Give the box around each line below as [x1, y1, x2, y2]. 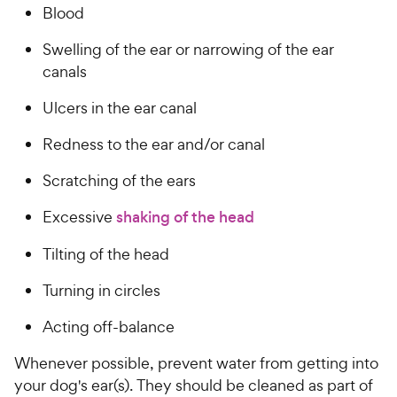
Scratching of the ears [43, 170, 196, 191]
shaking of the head [116, 206, 254, 229]
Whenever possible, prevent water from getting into [14, 353, 378, 374]
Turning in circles [43, 280, 160, 301]
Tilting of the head [43, 244, 169, 265]
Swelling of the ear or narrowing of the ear [43, 39, 334, 60]
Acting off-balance [43, 316, 175, 338]
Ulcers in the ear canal [43, 97, 197, 119]
